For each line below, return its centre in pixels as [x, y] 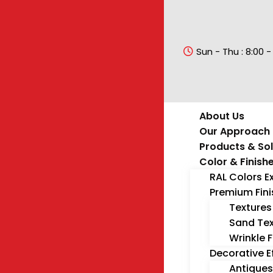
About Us [222, 116]
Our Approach [234, 131]
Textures [250, 207]
